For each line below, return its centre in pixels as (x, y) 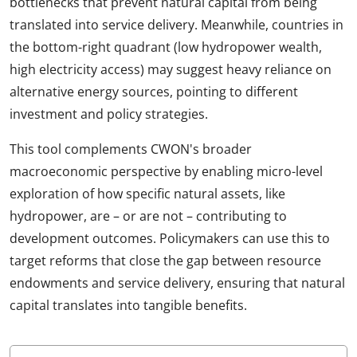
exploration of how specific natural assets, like (147, 194)
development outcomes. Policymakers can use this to (170, 239)
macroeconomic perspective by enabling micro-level (166, 172)
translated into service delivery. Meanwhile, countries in (177, 25)
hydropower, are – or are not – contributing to (148, 216)
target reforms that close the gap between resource (165, 261)
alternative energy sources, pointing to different (154, 92)
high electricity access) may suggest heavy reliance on (171, 70)
